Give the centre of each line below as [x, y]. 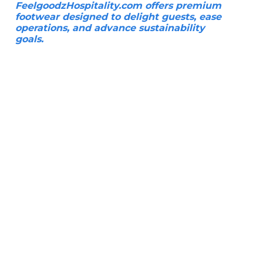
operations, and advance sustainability [110, 28]
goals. [29, 39]
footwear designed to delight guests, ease [118, 16]
